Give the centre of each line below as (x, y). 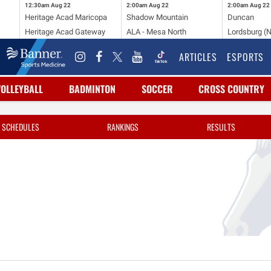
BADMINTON (92, 89)
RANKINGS (123, 127)
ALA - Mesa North (156, 31)
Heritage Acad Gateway (65, 31)
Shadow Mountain (157, 17)
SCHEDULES (20, 127)
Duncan (241, 17)
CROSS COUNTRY (232, 89)
